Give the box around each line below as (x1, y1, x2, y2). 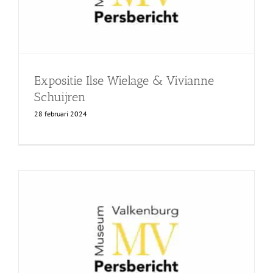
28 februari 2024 (34, 108, 87, 118)
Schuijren (34, 89, 86, 104)
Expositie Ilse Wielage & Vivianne (34, 73, 214, 88)
